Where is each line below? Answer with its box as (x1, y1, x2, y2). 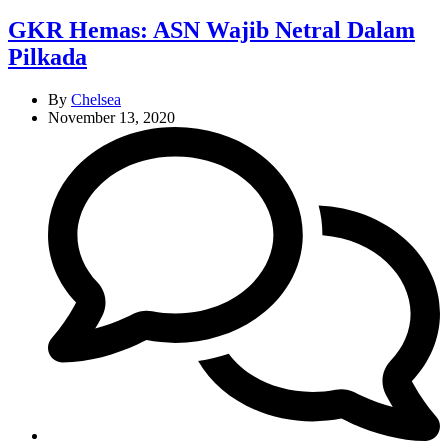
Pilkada (8, 44, 87, 71)
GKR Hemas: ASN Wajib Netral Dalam (8, 17, 415, 44)
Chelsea (71, 91, 121, 109)
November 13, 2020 (48, 109, 175, 127)
